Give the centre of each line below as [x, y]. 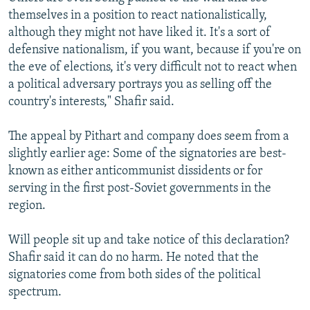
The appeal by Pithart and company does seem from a [149, 136]
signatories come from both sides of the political [135, 275]
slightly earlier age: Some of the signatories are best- [147, 154]
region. [27, 206]
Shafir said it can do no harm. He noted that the [134, 257]
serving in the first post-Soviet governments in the [140, 188]
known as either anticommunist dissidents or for [135, 171]
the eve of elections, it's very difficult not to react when [153, 67]
